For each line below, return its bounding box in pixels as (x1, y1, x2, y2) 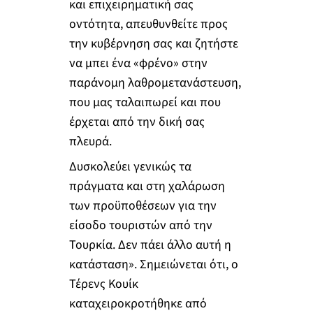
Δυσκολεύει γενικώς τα (68, 157, 191, 175)
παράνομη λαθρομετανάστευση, (68, 74, 241, 92)
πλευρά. (68, 133, 112, 151)
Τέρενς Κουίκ (68, 275, 138, 293)
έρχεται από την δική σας (68, 113, 205, 131)
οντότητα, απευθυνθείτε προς (68, 15, 228, 34)
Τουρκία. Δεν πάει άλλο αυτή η (68, 235, 231, 254)
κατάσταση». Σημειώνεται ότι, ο (68, 255, 238, 273)
